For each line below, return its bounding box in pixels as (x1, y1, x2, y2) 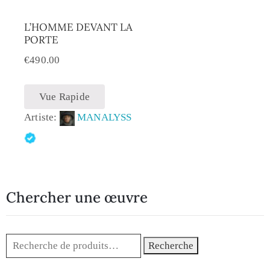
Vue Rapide (39, 90, 90, 102)
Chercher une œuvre (6, 188, 148, 207)
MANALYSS (77, 111, 132, 123)
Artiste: (24, 111, 60, 123)
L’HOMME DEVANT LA (24, 20, 133, 34)
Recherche (148, 240, 194, 252)
